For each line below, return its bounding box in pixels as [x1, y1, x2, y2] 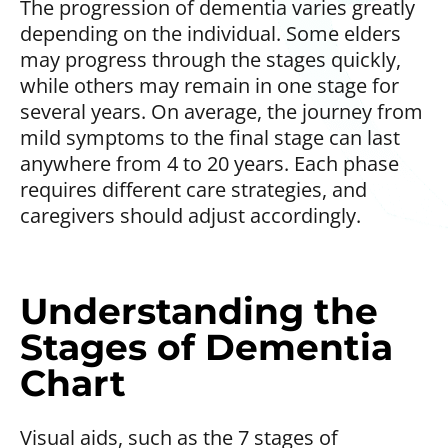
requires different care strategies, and [20, 175, 367, 203]
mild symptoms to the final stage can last [20, 123, 400, 151]
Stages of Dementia [20, 324, 393, 369]
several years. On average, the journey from [20, 97, 423, 125]
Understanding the [20, 288, 378, 333]
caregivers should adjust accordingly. [20, 201, 361, 229]
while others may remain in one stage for [20, 71, 399, 99]
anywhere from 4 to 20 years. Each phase [20, 149, 399, 177]
